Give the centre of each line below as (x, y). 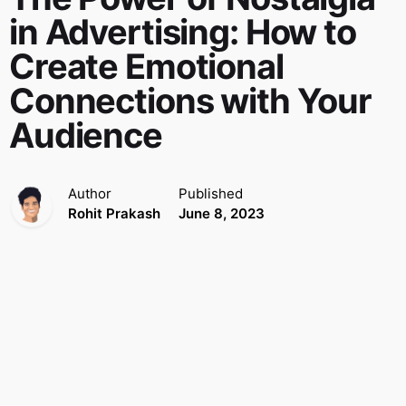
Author (90, 193)
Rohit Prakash (114, 213)
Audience (86, 135)
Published (211, 193)
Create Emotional (146, 66)
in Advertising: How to (183, 31)
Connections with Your (191, 100)
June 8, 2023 (222, 213)
